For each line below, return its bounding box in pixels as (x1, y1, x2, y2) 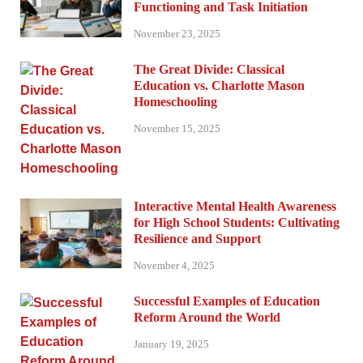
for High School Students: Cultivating (134, 216, 340, 230)
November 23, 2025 (134, 28, 220, 41)
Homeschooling (134, 95, 217, 109)
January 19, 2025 (134, 337, 209, 350)
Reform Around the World (134, 310, 280, 324)
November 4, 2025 (134, 258, 215, 271)
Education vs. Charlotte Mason (134, 79, 305, 93)
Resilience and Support (134, 232, 261, 246)
